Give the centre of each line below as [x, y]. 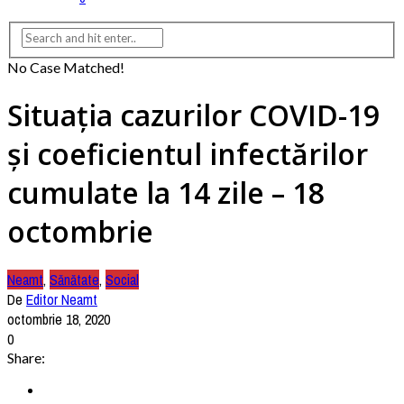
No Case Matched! [66, 68]
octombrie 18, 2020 [59, 320]
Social [122, 280]
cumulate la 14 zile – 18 [166, 192]
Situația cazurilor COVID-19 [193, 115]
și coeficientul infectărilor [188, 153]
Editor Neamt [62, 300]
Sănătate [74, 280]
